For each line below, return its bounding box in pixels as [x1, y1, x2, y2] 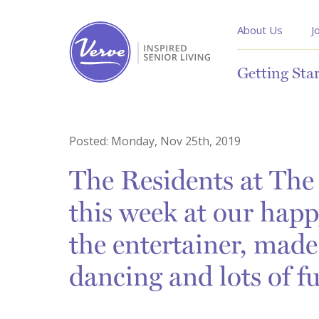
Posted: [69, 133, 111, 150]
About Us [237, 23, 283, 37]
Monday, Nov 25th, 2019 [111, 133, 241, 150]
